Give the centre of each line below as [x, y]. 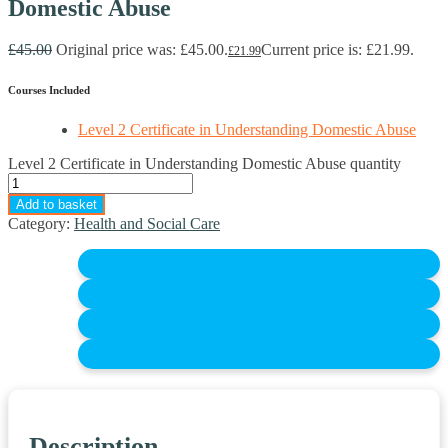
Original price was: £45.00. [142, 50]
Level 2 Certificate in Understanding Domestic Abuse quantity [204, 164]
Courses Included [49, 90]
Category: [41, 224]
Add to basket [56, 205]
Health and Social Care [147, 224]
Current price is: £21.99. [337, 50]
